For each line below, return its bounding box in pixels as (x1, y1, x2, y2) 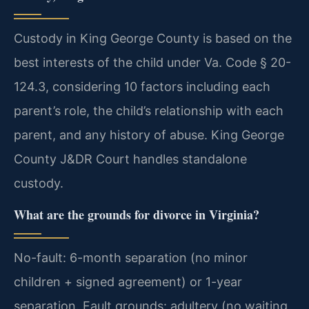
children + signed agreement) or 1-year (14, 274, 242, 289)
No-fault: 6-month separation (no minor (14, 250, 248, 265)
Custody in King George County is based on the (14, 31, 292, 46)
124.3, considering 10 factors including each (14, 79, 270, 94)
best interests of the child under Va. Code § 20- (14, 55, 291, 70)
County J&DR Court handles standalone (14, 152, 247, 167)
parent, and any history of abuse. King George (14, 128, 284, 143)
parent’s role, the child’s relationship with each (14, 103, 283, 119)
